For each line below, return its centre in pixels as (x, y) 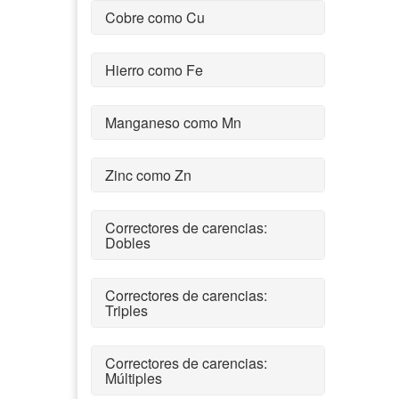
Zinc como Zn (148, 175)
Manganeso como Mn (173, 122)
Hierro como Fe (154, 69)
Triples (126, 310)
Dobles (128, 242)
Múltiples (134, 378)
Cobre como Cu (155, 17)
